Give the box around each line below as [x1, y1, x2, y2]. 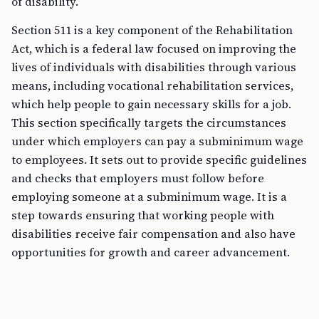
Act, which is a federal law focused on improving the [11, 41, 296, 56]
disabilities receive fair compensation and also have [11, 226, 296, 241]
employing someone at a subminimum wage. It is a [11, 189, 287, 204]
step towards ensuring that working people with [11, 207, 274, 223]
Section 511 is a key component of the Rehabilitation [11, 22, 293, 38]
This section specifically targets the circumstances [11, 115, 286, 130]
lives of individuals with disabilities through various [11, 59, 296, 75]
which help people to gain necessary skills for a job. [11, 96, 291, 112]
